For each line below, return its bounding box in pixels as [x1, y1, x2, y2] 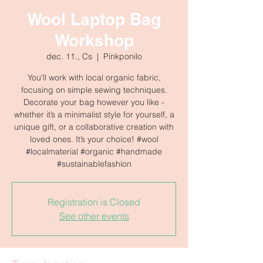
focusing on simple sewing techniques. [21, 85, 167, 95]
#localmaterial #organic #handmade [26, 146, 162, 157]
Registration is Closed [48, 196, 140, 208]
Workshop [54, 31, 134, 50]
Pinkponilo [103, 51, 142, 62]
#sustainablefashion [56, 159, 131, 169]
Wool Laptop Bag [27, 9, 161, 29]
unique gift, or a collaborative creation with [14, 122, 174, 132]
